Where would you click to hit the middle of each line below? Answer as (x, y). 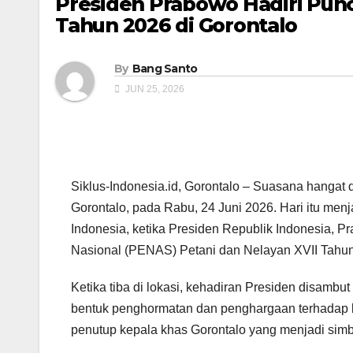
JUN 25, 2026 (154, 89)
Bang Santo (165, 69)
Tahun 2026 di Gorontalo (176, 25)
